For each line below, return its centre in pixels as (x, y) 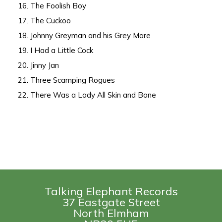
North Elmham (111, 213)
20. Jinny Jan (39, 65)
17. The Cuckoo (45, 21)
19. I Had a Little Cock (56, 51)
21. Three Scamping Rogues (67, 80)
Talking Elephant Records (111, 192)
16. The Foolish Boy (52, 6)
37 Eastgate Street (111, 202)
